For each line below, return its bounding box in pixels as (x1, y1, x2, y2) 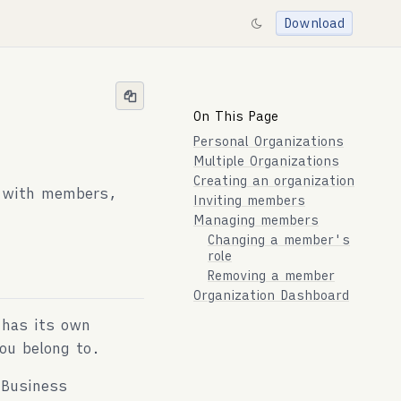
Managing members (193, 212, 319, 228)
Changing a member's (208, 232, 350, 248)
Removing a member (208, 268, 335, 284)
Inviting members (193, 192, 305, 209)
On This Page (193, 108, 278, 124)
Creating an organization (193, 173, 354, 189)
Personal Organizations (193, 133, 344, 149)
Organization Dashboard (193, 287, 349, 303)
